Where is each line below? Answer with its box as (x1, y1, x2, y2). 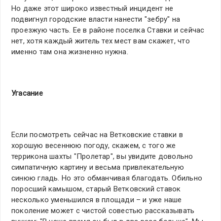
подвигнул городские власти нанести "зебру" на (11, 15, 181, 24)
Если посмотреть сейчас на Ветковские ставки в (11, 130, 184, 140)
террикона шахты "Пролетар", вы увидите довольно (11, 152, 193, 161)
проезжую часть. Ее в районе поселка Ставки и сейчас (11, 26, 205, 35)
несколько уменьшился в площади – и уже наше (11, 195, 182, 205)
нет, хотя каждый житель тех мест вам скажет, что (11, 37, 190, 46)
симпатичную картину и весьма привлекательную (11, 163, 184, 172)
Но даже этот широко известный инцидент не (11, 4, 174, 13)
